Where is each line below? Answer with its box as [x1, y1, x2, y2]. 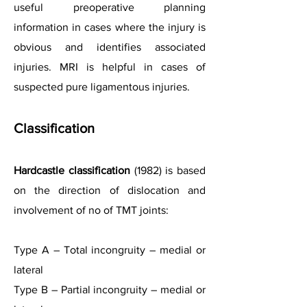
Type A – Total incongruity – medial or [14, 244, 206, 256]
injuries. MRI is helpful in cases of [14, 61, 206, 73]
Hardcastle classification [14, 164, 130, 176]
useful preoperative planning [14, 1, 206, 13]
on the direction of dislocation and [14, 184, 206, 196]
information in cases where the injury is [14, 21, 206, 33]
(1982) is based [130, 164, 206, 176]
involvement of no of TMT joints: [14, 204, 169, 216]
